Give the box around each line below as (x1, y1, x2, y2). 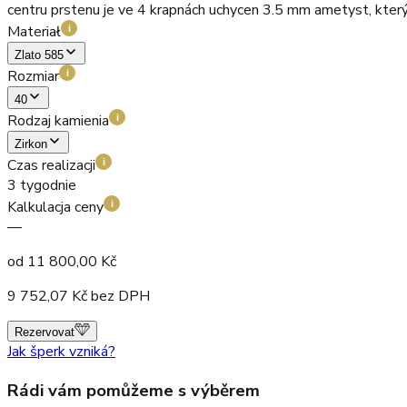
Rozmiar (7, 65, 59, 86)
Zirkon (15, 136, 47, 151)
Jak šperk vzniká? (7, 341, 115, 362)
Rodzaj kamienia (7, 110, 109, 131)
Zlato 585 (15, 47, 64, 62)
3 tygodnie (7, 174, 76, 195)
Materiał (7, 21, 61, 42)
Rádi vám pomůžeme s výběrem (7, 378, 260, 402)
